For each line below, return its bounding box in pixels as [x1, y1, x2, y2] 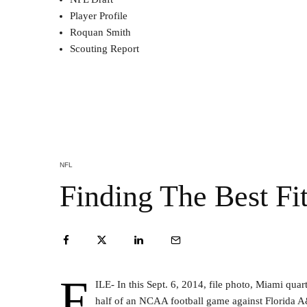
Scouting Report [70, 42, 139, 54]
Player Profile [70, 10, 127, 21]
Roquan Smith [70, 26, 131, 38]
